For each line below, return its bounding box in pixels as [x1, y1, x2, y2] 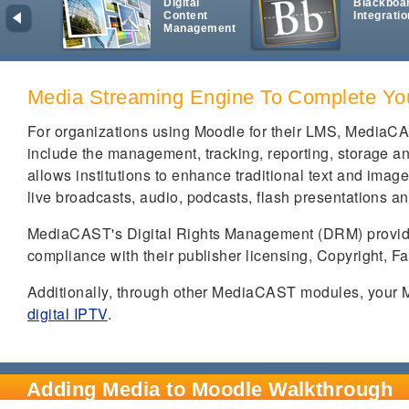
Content [163, 8, 208, 22]
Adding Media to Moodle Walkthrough [26, 377, 393, 401]
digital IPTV [27, 302, 108, 324]
